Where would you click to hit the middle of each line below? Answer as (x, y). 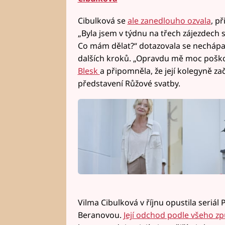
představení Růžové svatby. (129, 83)
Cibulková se (102, 20)
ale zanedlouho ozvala (169, 20)
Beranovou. (100, 215)
